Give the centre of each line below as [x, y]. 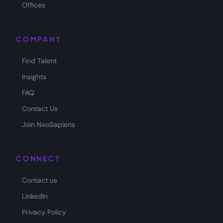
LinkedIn [35, 196]
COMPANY [39, 39]
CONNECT [38, 158]
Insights [34, 77]
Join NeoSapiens [49, 124]
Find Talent [39, 61]
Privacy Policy [44, 212]
